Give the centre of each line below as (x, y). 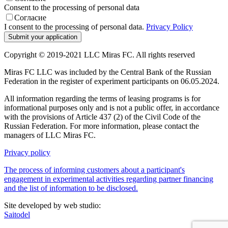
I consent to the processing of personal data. (75, 26)
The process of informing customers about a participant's (94, 169)
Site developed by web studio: (52, 205)
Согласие (30, 17)
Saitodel (17, 214)
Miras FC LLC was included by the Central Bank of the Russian (108, 72)
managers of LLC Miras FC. (50, 135)
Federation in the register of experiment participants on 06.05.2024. (112, 81)
